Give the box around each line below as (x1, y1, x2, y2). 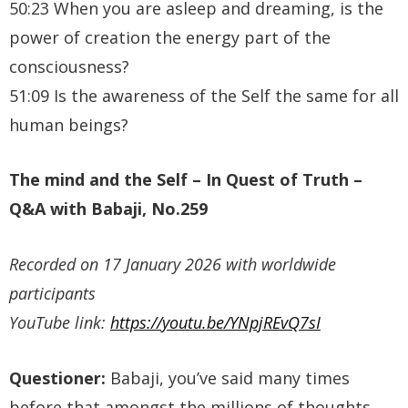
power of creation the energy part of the (9, 25, 331, 48)
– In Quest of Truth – (188, 168, 362, 191)
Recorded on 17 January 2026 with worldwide (9, 253, 336, 276)
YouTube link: (9, 311, 110, 334)
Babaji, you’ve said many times (106, 366, 350, 389)
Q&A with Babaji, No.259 (9, 198, 208, 220)
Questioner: (9, 366, 106, 389)
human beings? (9, 113, 128, 136)
